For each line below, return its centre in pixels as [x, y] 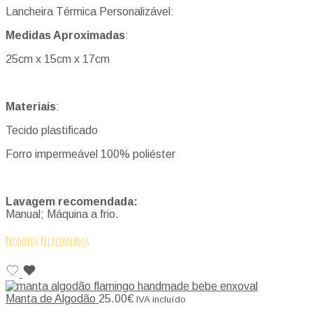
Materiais [31, 106]
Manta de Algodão [52, 299]
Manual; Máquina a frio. [62, 214]
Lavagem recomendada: [72, 201]
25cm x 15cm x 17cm [58, 59]
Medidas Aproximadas [65, 35]
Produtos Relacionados [48, 242]
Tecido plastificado [52, 130]
